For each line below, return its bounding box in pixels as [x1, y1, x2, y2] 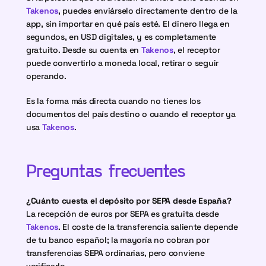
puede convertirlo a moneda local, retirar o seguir [26, 58, 219, 68]
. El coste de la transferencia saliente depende [58, 221, 238, 232]
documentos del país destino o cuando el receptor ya [26, 109, 236, 119]
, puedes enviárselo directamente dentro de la [58, 5, 237, 16]
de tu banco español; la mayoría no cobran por [26, 235, 210, 245]
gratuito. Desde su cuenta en [26, 45, 141, 55]
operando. [26, 71, 66, 81]
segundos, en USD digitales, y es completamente [26, 31, 217, 42]
